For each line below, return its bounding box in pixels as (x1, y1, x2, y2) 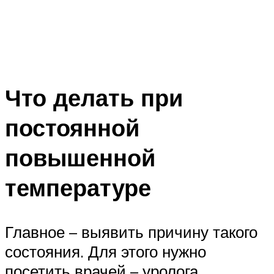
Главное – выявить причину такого (5, 222, 257, 242)
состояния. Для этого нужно (5, 242, 206, 262)
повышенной (5, 143, 155, 173)
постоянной (5, 113, 139, 143)
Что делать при (5, 83, 183, 113)
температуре (5, 172, 151, 203)
